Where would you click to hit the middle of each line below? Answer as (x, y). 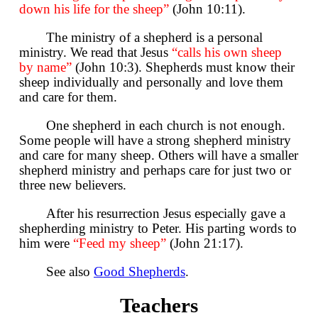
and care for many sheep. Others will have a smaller (159, 155)
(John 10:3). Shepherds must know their (183, 67)
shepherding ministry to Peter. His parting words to (158, 229)
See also (70, 272)
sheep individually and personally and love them (151, 82)
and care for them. (68, 97)
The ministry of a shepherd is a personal (154, 38)
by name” (45, 67)
